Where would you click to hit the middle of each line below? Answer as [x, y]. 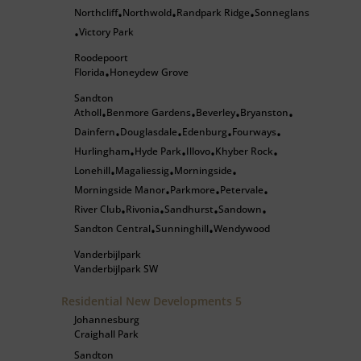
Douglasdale [149, 132]
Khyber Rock [244, 151]
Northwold [147, 12]
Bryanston [264, 112]
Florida [89, 72]
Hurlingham [102, 151]
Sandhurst [189, 209]
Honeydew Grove [149, 72]
